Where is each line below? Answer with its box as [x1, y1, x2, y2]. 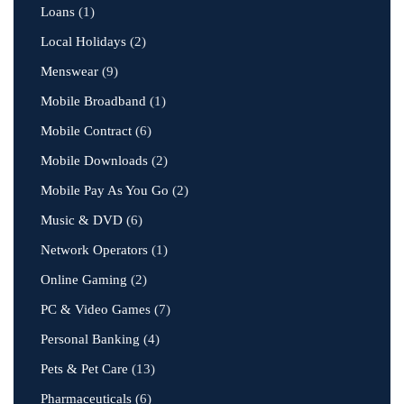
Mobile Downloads [41, 153, 148, 168]
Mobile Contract [41, 124, 132, 138]
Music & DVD [41, 213, 123, 227]
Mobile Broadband [41, 94, 146, 108]
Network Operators [41, 243, 148, 257]
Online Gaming [41, 272, 127, 287]
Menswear [41, 64, 98, 78]
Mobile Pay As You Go [41, 183, 169, 197]
